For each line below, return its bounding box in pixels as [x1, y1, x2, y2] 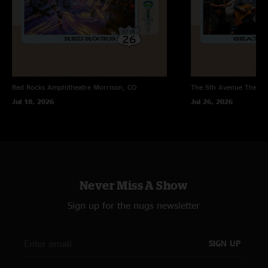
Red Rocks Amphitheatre [12, 83, 91, 91]
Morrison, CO [93, 83, 137, 91]
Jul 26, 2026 [190, 97, 233, 105]
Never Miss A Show [80, 178, 188, 192]
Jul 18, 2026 [12, 97, 54, 105]
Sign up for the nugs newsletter [68, 199, 200, 211]
